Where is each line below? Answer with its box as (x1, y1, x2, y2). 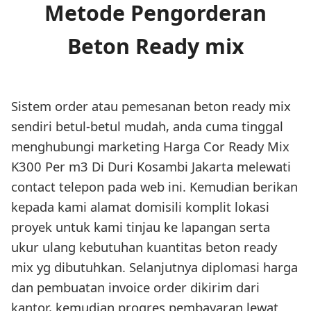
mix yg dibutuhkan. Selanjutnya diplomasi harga (11, 258, 298, 276)
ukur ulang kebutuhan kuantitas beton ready (11, 237, 277, 255)
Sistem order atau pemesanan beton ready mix (11, 96, 291, 115)
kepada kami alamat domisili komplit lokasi (11, 197, 269, 215)
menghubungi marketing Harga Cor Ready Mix (11, 137, 289, 155)
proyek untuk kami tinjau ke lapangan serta (11, 217, 270, 235)
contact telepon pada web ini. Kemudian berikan (11, 177, 298, 195)
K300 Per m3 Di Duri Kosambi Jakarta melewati (11, 157, 291, 175)
